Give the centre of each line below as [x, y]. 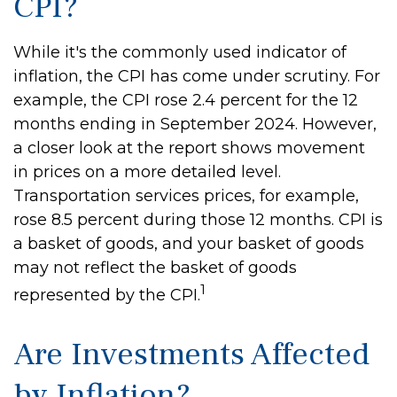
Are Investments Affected [191, 354]
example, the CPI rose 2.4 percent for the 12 [186, 100]
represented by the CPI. [107, 295]
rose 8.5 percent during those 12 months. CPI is [198, 220]
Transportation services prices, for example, [186, 196]
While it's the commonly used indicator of [180, 52]
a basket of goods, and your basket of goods [189, 244]
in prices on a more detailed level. [147, 172]
